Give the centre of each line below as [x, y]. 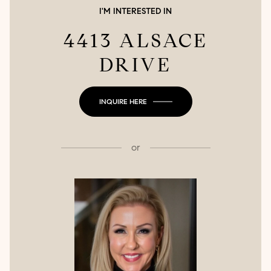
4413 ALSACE [135, 41]
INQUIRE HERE [123, 102]
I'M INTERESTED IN [135, 11]
